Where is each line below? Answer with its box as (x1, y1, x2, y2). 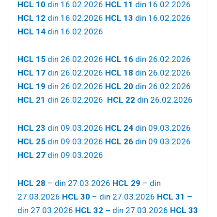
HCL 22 (107, 95, 135, 105)
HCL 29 (112, 178, 140, 188)
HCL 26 (105, 137, 133, 147)
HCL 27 (17, 150, 46, 160)
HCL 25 (17, 137, 46, 147)
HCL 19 (17, 81, 46, 92)
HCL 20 (105, 81, 133, 92)
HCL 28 (17, 178, 46, 188)
